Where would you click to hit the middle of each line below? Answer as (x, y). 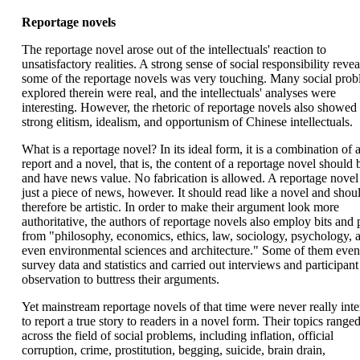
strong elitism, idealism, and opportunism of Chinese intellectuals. (187, 122)
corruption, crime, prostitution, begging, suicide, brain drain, (173, 350)
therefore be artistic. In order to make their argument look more (180, 207)
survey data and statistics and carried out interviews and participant (190, 265)
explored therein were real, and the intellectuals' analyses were (178, 93)
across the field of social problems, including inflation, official (177, 335)
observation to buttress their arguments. (120, 279)
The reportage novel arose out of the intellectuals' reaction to (174, 49)
